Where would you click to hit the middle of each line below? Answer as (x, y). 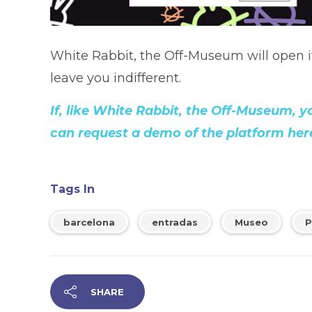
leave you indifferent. (116, 78)
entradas (175, 223)
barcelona (89, 223)
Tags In (72, 189)
